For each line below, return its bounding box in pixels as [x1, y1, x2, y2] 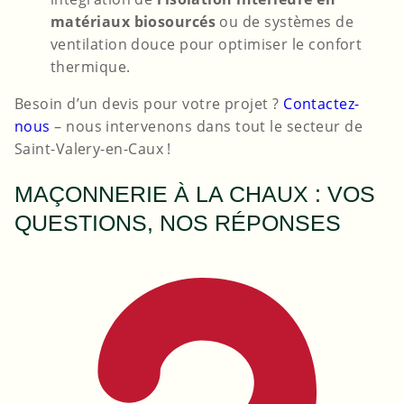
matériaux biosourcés [50, 12, 216, 32]
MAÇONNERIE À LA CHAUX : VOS [14, 181, 375, 207]
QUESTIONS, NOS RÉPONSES [14, 210, 341, 236]
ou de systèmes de [216, 12, 354, 32]
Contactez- [283, 94, 360, 115]
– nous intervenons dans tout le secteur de [50, 116, 363, 137]
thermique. [50, 57, 131, 78]
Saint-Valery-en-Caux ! [14, 139, 171, 160]
